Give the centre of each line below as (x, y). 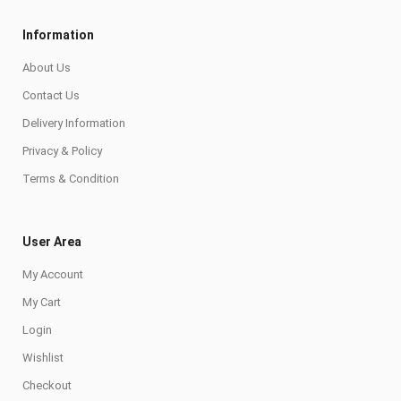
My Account (53, 275)
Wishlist (43, 358)
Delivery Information (74, 124)
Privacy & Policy (62, 151)
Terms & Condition (71, 179)
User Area (52, 242)
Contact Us (51, 96)
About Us (47, 68)
